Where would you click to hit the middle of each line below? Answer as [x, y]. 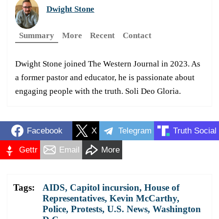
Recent [102, 36]
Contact [137, 36]
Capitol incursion [105, 188]
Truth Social [195, 131]
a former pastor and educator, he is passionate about [105, 78]
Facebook [44, 131]
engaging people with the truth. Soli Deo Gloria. [98, 91]
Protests [87, 209]
